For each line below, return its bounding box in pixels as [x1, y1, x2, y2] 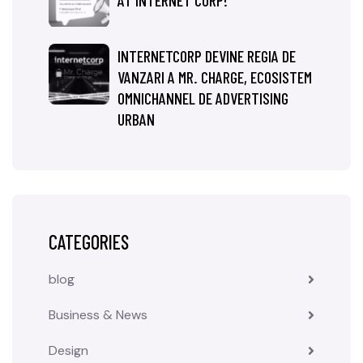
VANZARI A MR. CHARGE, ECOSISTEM [117, 67, 312, 87]
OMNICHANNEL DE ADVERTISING [117, 88, 288, 108]
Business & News [49, 306, 147, 323]
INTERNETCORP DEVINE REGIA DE [117, 46, 296, 66]
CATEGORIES [49, 230, 129, 254]
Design [49, 342, 88, 359]
